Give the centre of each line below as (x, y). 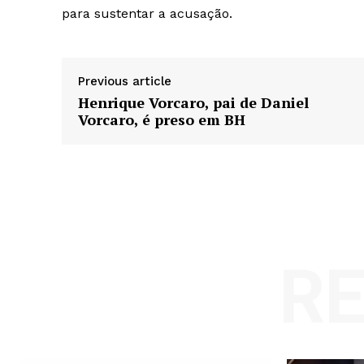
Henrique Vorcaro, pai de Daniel (193, 103)
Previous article (125, 82)
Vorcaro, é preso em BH (162, 120)
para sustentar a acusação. (147, 14)
